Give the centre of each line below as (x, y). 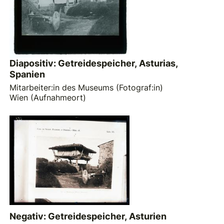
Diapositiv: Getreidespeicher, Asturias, (94, 63)
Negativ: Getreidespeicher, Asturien (88, 216)
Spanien (27, 74)
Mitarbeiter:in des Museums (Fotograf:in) (86, 87)
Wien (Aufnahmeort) (48, 97)
